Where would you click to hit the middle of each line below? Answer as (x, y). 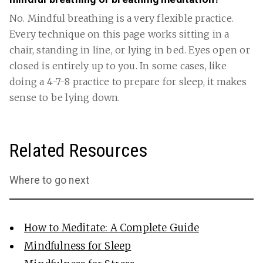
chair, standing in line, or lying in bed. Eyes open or (130, 50)
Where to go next (50, 181)
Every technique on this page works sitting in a (119, 34)
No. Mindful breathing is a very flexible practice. (122, 18)
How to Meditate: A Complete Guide (112, 228)
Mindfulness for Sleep (78, 246)
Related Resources (79, 151)
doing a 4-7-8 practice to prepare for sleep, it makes (128, 82)
